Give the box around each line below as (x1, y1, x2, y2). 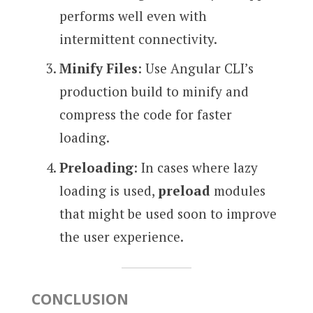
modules (210, 181, 265, 199)
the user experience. (59, 227, 184, 245)
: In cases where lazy (133, 158, 258, 176)
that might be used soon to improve (59, 204, 277, 222)
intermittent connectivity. (59, 29, 217, 48)
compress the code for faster (59, 105, 232, 124)
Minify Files (59, 59, 138, 78)
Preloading (59, 158, 133, 176)
